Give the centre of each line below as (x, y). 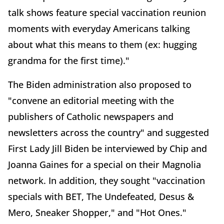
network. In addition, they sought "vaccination (106, 180)
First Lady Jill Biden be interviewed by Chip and (107, 148)
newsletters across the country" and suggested (108, 132)
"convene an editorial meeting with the (91, 100)
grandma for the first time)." (70, 60)
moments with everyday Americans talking (99, 28)
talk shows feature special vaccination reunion (107, 12)
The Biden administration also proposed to (100, 84)
